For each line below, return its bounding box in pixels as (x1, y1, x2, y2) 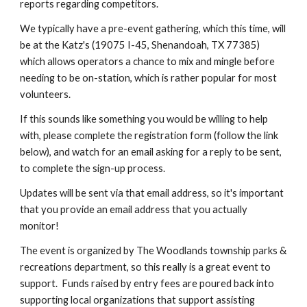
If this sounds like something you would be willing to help (20, 113, 269, 125)
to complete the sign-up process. (20, 162, 166, 174)
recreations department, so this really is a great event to (20, 261, 271, 273)
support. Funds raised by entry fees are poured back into (20, 278, 275, 289)
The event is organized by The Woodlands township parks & (20, 245, 287, 256)
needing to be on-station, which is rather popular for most (20, 72, 278, 84)
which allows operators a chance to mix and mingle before (20, 56, 275, 67)
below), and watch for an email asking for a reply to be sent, (20, 146, 282, 158)
